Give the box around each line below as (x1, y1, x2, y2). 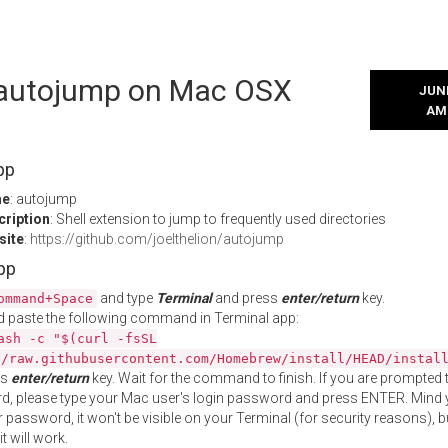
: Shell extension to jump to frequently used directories (50, 211, 386, 227)
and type (97, 290, 156, 306)
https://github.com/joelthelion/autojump (30, 231, 284, 247)
